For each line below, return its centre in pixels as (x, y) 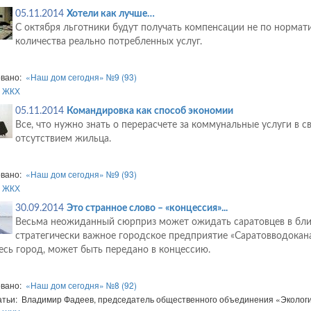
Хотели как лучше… (110, 14)
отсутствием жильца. (63, 139)
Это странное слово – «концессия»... (147, 209)
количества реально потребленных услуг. (108, 42)
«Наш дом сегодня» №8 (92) (81, 285)
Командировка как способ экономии (150, 111)
